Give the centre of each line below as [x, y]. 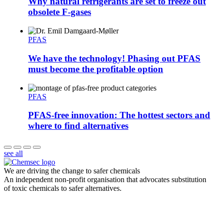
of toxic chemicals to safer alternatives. [63, 188]
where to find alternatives [78, 126]
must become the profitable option [96, 69]
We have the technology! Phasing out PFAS [114, 58]
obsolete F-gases [60, 12]
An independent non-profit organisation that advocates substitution [105, 180]
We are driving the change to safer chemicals [72, 171]
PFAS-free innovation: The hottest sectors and [119, 115]
